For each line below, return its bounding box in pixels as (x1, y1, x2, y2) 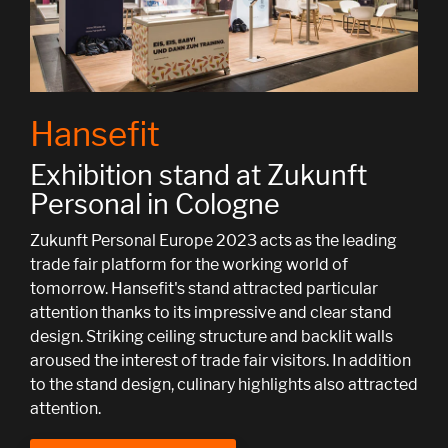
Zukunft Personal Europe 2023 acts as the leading (30, 231, 397, 251)
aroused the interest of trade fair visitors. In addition (30, 351, 411, 371)
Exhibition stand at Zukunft (30, 159, 367, 193)
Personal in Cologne (30, 188, 280, 222)
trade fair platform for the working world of (30, 255, 348, 275)
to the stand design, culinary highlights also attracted (30, 375, 418, 395)
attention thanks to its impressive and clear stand (30, 303, 392, 323)
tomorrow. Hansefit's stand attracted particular (30, 279, 378, 299)
